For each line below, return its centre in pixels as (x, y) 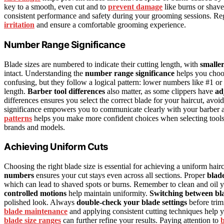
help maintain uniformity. (108, 193)
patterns (18, 118)
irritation (19, 25)
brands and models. (34, 127)
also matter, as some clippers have (160, 91)
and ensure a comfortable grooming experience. (110, 25)
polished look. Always (40, 202)
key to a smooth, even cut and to (56, 7)
